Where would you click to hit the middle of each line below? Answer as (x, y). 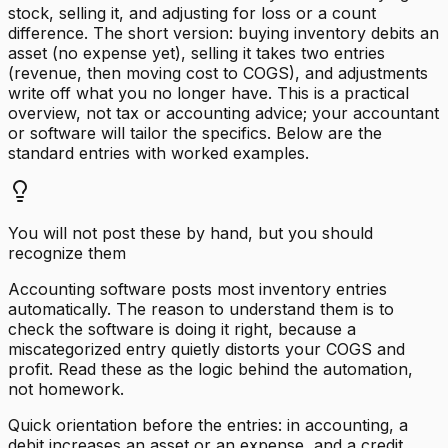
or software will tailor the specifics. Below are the (195, 132)
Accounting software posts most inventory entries (197, 288)
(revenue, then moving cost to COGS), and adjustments (218, 72)
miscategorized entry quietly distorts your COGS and (206, 348)
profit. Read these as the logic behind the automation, (210, 368)
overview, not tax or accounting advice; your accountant (223, 112)
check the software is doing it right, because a (182, 328)
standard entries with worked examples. (158, 152)
